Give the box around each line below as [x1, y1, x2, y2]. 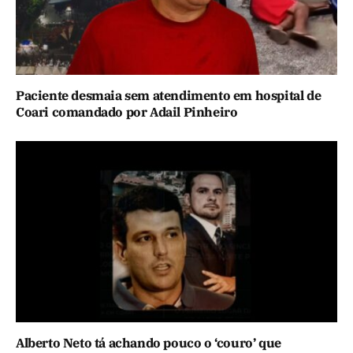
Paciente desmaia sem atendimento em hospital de [16, 87, 321, 104]
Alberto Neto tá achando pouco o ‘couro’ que [16, 334, 281, 351]
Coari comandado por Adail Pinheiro [16, 104, 238, 121]
